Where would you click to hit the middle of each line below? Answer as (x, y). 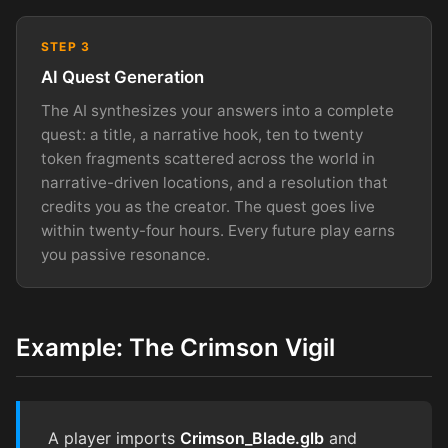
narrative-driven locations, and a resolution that (214, 183)
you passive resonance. (125, 255)
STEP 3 (66, 46)
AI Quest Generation (122, 77)
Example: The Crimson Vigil (175, 348)
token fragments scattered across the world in (208, 159)
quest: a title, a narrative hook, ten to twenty (202, 135)
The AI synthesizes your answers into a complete (217, 111)
